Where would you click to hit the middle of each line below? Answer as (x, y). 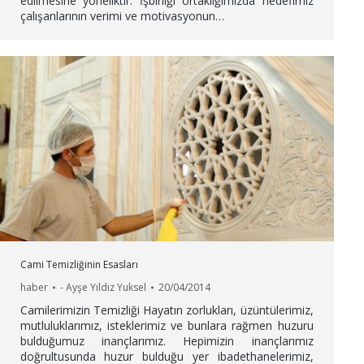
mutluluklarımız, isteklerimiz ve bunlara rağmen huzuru (167, 326)
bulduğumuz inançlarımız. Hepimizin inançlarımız (167, 341)
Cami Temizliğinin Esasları (79, 265)
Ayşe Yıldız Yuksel (106, 288)
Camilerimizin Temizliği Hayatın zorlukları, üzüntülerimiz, (167, 310)
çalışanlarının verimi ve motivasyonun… (122, 15)
